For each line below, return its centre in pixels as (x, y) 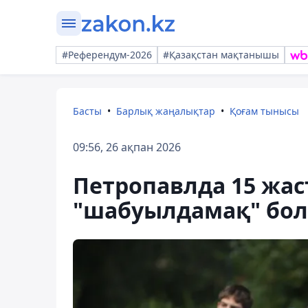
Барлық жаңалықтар (166, 111)
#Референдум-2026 (107, 55)
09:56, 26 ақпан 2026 (127, 147)
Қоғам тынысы (264, 111)
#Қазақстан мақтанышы (221, 55)
